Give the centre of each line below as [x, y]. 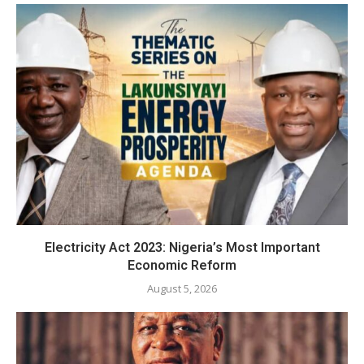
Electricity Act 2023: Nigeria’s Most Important [182, 248]
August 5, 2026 [182, 289]
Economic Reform [182, 266]
